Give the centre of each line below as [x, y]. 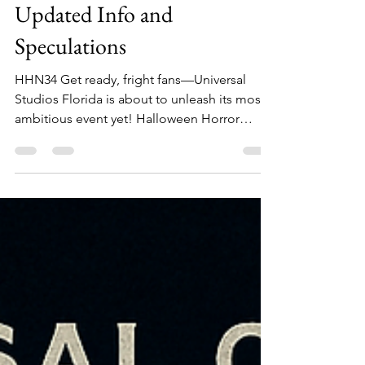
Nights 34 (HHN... [65, 174]
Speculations [70, 81]
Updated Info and [94, 50]
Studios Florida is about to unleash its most [140, 135]
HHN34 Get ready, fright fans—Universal [130, 115]
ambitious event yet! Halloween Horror [127, 154]
